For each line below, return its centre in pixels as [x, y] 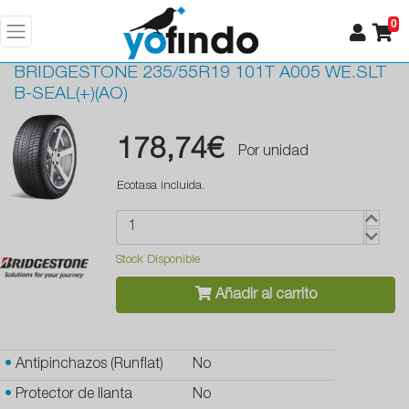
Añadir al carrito [264, 296]
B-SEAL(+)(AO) [71, 95]
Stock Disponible [158, 261]
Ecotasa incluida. [161, 187]
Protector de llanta [72, 396]
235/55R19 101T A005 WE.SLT [264, 74]
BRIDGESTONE [76, 74]
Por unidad [273, 153]
